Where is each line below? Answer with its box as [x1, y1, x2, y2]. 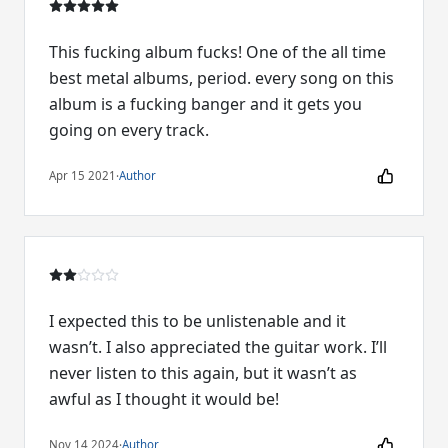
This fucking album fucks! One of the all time [49, 40, 386, 63]
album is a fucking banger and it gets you [49, 92, 362, 115]
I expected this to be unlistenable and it [49, 309, 346, 332]
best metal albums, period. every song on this [49, 66, 394, 89]
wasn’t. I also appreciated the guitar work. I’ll [49, 335, 387, 358]
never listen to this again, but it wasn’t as [49, 361, 357, 384]
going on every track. [49, 118, 209, 141]
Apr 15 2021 [49, 168, 116, 184]
